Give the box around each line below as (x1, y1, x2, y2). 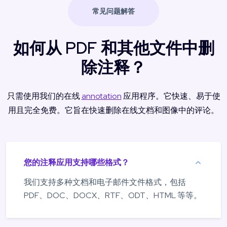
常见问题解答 (92, 6, 135, 16)
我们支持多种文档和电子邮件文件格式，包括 (24, 176, 186, 187)
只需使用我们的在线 (7, 90, 82, 101)
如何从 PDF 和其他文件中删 (13, 36, 214, 59)
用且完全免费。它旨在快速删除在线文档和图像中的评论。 (8, 104, 219, 116)
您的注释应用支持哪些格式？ (24, 157, 129, 168)
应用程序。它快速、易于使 (121, 90, 220, 101)
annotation (81, 90, 122, 101)
